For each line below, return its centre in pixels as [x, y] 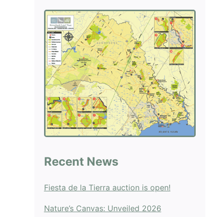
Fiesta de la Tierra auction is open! [107, 187]
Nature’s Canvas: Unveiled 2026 [102, 208]
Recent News [81, 162]
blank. [55, 7]
